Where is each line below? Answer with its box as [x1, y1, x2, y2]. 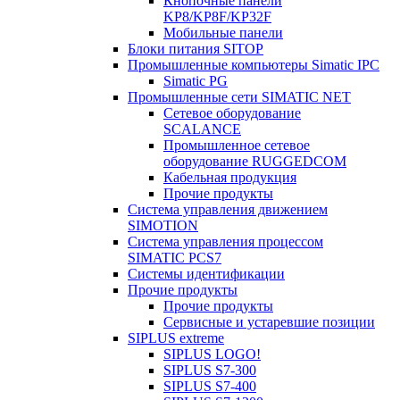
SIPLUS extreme [128, 330, 224, 346]
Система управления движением [128, 202, 328, 217]
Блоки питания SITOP [128, 41, 263, 56]
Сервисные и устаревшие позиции [163, 314, 375, 329]
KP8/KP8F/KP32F [163, 9, 271, 24]
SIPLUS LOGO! [163, 346, 261, 362]
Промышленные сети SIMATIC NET [128, 89, 351, 104]
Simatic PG [163, 73, 228, 88]
